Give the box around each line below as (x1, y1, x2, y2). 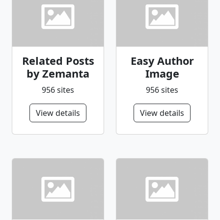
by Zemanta (27, 66, 89, 81)
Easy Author (130, 54, 194, 68)
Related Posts (22, 54, 94, 68)
